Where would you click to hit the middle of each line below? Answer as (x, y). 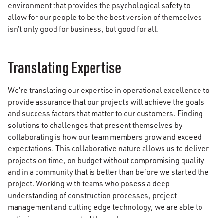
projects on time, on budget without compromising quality (106, 160)
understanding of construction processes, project (92, 195)
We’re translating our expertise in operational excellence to (109, 90)
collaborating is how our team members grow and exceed (105, 137)
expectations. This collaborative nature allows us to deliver (108, 149)
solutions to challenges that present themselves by (95, 125)
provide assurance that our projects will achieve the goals (106, 102)
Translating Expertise (65, 67)
